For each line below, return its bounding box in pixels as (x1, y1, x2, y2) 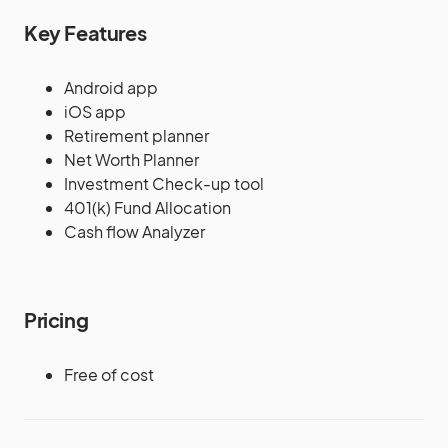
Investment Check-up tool (64, 172, 264, 194)
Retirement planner (64, 124, 209, 146)
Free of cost (64, 363, 154, 385)
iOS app (64, 100, 126, 122)
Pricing (24, 306, 89, 332)
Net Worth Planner (64, 148, 199, 170)
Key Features (24, 19, 147, 45)
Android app (64, 76, 158, 98)
